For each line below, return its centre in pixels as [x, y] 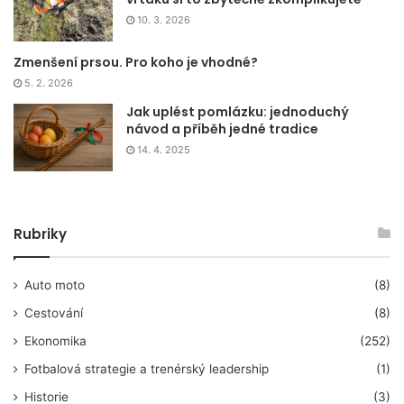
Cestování [54, 313]
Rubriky [40, 234]
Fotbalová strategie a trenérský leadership [147, 369]
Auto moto [55, 285]
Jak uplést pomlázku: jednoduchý [238, 112]
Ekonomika [55, 341]
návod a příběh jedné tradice [222, 129]
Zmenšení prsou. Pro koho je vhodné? [136, 63]
